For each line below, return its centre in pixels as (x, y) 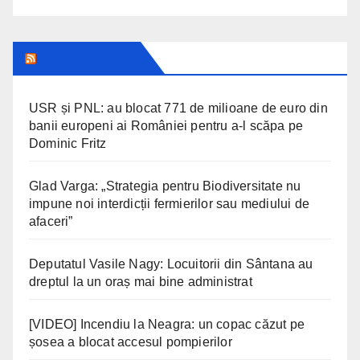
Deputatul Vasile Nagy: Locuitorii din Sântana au (171, 264)
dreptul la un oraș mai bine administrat (141, 282)
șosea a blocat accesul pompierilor (131, 342)
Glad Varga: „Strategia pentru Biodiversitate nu (165, 186)
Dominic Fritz (68, 144)
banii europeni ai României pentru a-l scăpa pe (166, 126)
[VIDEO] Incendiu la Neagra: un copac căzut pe (167, 325)
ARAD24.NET (87, 58)
